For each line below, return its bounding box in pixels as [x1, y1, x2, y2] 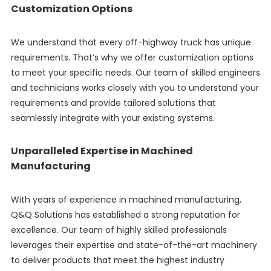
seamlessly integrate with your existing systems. [10, 112, 215, 125]
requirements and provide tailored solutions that [10, 97, 216, 109]
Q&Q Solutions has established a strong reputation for [10, 209, 240, 221]
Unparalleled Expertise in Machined [10, 144, 193, 158]
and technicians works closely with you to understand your [10, 82, 259, 94]
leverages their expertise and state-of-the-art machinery [10, 239, 257, 252]
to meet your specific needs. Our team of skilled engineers [10, 67, 260, 79]
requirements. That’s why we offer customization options [10, 51, 253, 64]
